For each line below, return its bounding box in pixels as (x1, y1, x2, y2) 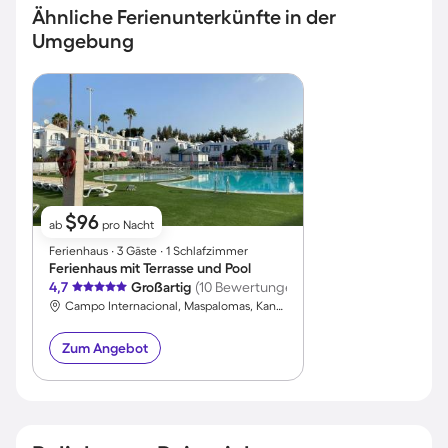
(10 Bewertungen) (195, 279, 305, 296)
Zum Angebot (62, 340, 148, 357)
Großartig (131, 279, 191, 296)
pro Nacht (99, 218, 154, 232)
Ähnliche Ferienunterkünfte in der (32, 5, 336, 28)
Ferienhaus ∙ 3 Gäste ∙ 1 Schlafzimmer (49, 244, 248, 258)
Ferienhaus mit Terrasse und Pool (49, 260, 251, 277)
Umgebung (32, 29, 134, 52)
